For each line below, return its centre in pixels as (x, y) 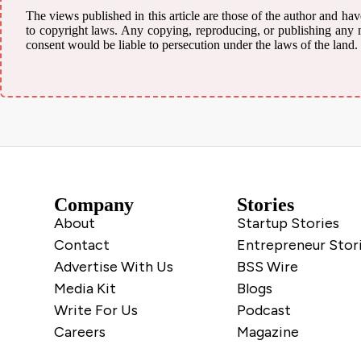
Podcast (264, 310)
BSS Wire (268, 266)
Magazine (268, 332)
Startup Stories (288, 223)
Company (94, 204)
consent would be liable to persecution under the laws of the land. (192, 44)
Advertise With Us (114, 266)
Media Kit (85, 288)
